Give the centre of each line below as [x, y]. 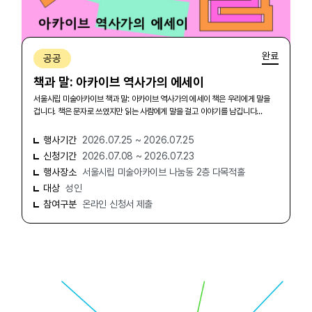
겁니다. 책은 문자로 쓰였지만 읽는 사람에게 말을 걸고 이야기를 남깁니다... [148, 111]
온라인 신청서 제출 [118, 204]
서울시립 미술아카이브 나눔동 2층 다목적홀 [164, 172]
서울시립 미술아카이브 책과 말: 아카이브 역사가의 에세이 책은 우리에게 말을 [152, 99]
